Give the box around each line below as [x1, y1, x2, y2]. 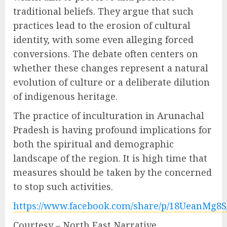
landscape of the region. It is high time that [13, 152, 207, 164]
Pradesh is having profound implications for [13, 124, 212, 136]
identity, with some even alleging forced [13, 33, 194, 46]
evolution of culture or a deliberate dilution [13, 76, 210, 88]
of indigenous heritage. [13, 90, 118, 102]
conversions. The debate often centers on [13, 48, 198, 60]
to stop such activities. [13, 180, 113, 193]
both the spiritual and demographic [13, 138, 174, 150]
